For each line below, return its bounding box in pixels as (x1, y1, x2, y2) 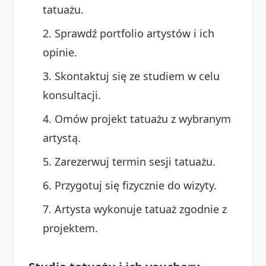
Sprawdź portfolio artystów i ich (55, 26, 214, 40)
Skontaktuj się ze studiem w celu (55, 68, 220, 83)
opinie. (43, 45, 77, 59)
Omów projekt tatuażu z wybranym (55, 111, 231, 126)
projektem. (43, 220, 98, 235)
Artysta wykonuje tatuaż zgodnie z (55, 201, 227, 216)
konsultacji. (43, 87, 101, 102)
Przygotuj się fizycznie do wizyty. (55, 178, 217, 192)
